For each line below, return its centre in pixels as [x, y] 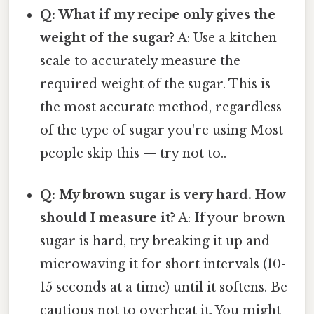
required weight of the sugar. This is [156, 84]
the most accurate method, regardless [161, 107]
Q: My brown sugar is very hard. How [163, 195]
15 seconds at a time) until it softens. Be [164, 288]
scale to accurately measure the [141, 61]
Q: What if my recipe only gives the [158, 14]
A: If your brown [231, 218]
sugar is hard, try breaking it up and [155, 241]
